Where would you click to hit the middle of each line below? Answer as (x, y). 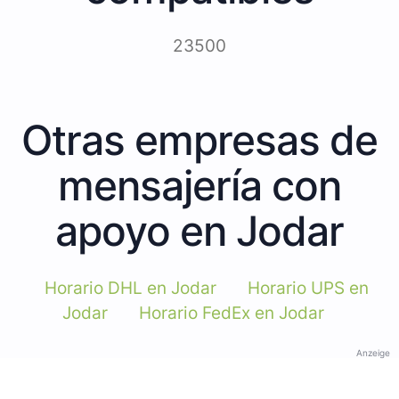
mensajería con (199, 185)
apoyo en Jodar (199, 230)
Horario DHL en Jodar (130, 288)
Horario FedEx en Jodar (231, 313)
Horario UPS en (308, 288)
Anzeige (373, 352)
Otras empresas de (199, 139)
